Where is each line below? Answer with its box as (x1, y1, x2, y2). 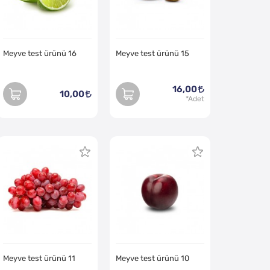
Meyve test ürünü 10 (115, 253, 189, 263)
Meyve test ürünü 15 (115, 49, 189, 58)
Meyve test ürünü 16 (2, 49, 77, 58)
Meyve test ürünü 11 (2, 253, 75, 263)
